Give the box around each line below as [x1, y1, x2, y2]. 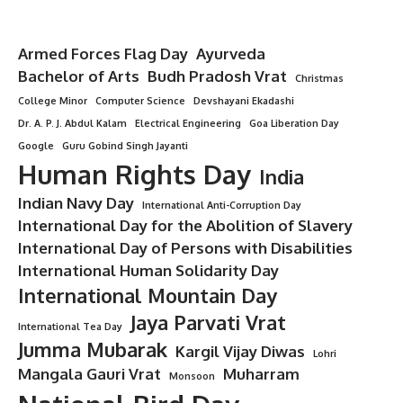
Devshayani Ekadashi [193, 94, 294, 107]
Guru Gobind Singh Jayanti [62, 139, 188, 152]
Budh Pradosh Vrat [148, 66, 287, 85]
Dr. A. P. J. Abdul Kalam [18, 116, 127, 130]
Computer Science [95, 94, 185, 107]
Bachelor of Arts [18, 66, 139, 85]
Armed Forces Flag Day [18, 43, 188, 63]
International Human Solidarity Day [18, 260, 279, 280]
